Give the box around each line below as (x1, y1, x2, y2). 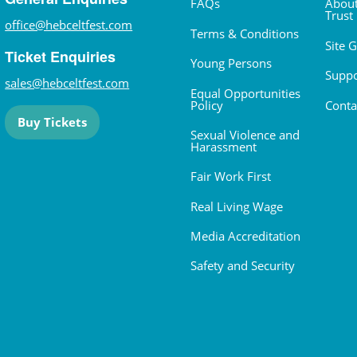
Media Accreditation (190, 228, 300, 245)
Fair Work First (190, 168, 271, 185)
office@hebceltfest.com (5, 17, 133, 33)
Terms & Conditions (190, 25, 299, 41)
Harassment (190, 138, 257, 155)
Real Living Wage (190, 198, 283, 214)
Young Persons (190, 55, 272, 72)
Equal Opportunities (190, 84, 300, 101)
